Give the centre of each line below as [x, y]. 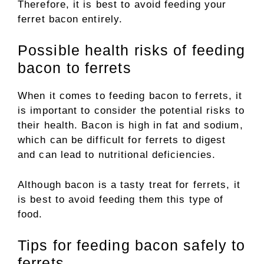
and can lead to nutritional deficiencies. [117, 155]
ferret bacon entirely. [70, 19]
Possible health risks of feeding [132, 50]
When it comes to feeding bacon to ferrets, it [130, 96]
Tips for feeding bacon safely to [132, 245]
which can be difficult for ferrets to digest [122, 140]
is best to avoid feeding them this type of [121, 199]
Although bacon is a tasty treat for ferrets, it [129, 184]
